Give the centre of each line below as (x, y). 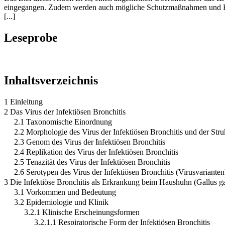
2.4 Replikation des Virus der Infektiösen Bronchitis (96, 152)
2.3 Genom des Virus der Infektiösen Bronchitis (90, 142)
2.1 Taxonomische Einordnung (63, 122)
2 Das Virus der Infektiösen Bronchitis (65, 111)
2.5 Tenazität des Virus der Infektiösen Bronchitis (92, 162)
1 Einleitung (23, 101)
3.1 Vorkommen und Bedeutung (65, 192)
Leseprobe (31, 37)
